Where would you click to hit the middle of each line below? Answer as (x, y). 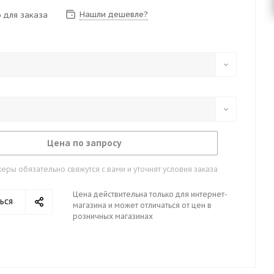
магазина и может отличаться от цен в (142, 205)
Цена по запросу (84, 143)
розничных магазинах (113, 216)
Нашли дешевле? (114, 14)
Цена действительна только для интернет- (150, 194)
